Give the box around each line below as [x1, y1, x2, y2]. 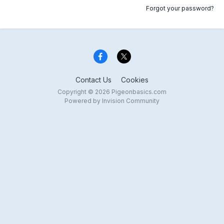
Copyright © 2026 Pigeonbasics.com [57, 88, 166, 96]
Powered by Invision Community [64, 97, 159, 105]
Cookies [121, 75, 148, 84]
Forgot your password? [146, 4, 214, 12]
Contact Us [75, 75, 111, 84]
